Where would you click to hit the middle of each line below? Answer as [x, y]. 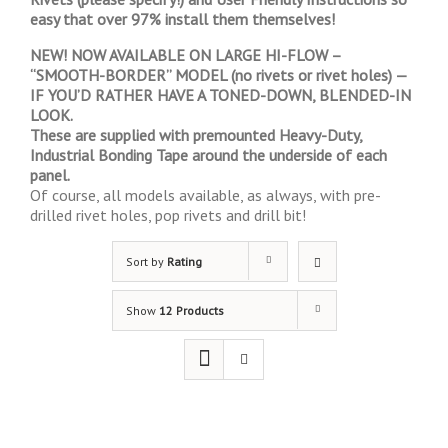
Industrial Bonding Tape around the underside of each [208, 155]
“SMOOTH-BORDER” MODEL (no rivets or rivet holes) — [218, 75]
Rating [184, 261]
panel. [50, 175]
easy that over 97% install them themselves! [182, 19]
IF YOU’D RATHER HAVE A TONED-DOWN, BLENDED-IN [220, 95]
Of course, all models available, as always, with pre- [205, 195]
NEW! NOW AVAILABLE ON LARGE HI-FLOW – [185, 55]
